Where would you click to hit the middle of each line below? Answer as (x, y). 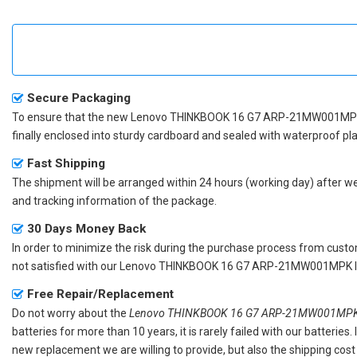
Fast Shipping (66, 163)
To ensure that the (59, 117)
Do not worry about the (71, 313)
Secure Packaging (79, 98)
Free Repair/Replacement (100, 294)
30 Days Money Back (86, 228)
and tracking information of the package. (114, 200)
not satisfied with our (66, 266)
